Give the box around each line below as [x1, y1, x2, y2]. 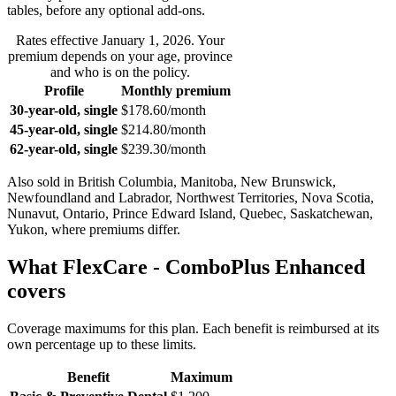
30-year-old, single [10, 102, 118, 118]
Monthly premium [121, 82, 231, 98]
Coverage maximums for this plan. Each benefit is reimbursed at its [7, 320, 379, 336]
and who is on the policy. [50, 64, 190, 80]
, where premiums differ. [44, 221, 180, 237]
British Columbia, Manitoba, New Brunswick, [78, 173, 336, 189]
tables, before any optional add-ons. [7, 2, 205, 18]
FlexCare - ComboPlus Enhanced [63, 255, 365, 278]
